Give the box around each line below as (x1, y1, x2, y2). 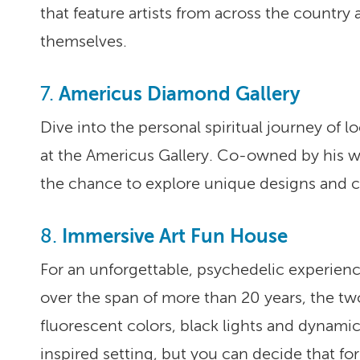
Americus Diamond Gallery (59, 83, 301, 106)
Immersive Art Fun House (62, 225, 288, 248)
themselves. (40, 32, 127, 51)
